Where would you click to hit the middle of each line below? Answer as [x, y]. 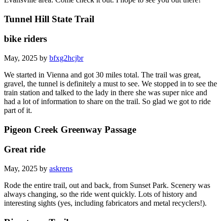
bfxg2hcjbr [66, 58]
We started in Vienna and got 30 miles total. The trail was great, [102, 75]
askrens [61, 169]
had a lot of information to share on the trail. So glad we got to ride [107, 102]
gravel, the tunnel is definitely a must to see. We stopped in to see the [110, 84]
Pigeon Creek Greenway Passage [70, 129]
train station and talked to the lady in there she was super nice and [106, 93]
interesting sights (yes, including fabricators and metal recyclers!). [105, 203]
